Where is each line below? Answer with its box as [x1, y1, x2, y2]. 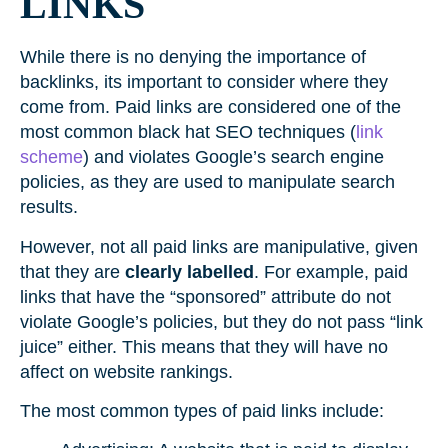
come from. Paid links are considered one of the [20, 97, 401, 118]
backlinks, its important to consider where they [20, 72, 388, 93]
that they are [20, 261, 125, 282]
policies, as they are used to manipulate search [20, 172, 395, 193]
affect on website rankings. [20, 361, 243, 382]
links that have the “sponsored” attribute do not [20, 286, 391, 307]
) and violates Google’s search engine [83, 147, 384, 168]
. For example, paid [254, 261, 408, 282]
